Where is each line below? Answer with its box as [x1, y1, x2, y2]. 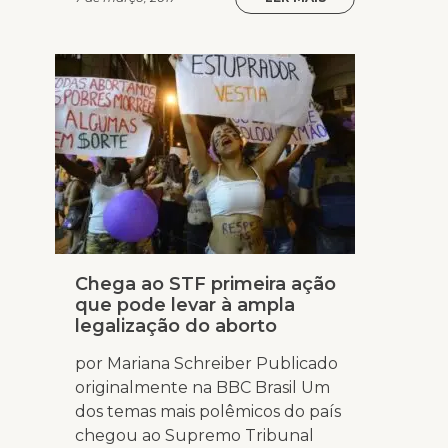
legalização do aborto [75, 315, 277, 338]
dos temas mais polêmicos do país [75, 402, 341, 422]
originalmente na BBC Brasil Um [75, 378, 330, 398]
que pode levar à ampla [75, 294, 295, 317]
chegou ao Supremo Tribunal [75, 426, 314, 446]
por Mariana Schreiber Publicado [75, 354, 338, 374]
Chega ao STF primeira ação [75, 273, 336, 296]
